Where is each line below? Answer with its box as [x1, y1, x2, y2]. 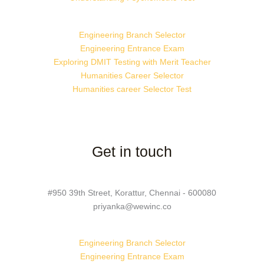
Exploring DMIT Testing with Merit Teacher [53, 57, 211, 67]
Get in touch [92, 143, 172, 160]
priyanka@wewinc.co [93, 201, 171, 211]
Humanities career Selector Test [72, 84, 192, 94]
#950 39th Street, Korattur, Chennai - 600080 [48, 187, 216, 197]
